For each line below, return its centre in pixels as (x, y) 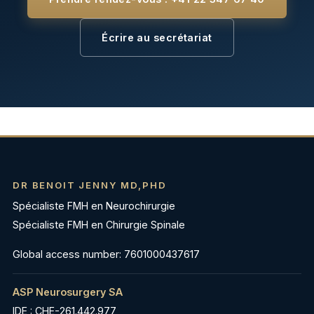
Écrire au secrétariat (157, 38)
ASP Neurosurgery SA (68, 292)
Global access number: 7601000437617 (106, 254)
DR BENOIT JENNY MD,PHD (90, 185)
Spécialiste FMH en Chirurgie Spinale (99, 225)
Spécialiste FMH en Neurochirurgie (94, 206)
